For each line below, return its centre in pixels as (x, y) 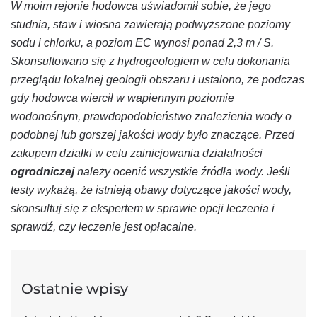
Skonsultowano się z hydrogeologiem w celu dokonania (150, 61)
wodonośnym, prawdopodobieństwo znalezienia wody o (151, 116)
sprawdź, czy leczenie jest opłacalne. (104, 226)
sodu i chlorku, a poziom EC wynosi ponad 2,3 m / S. (142, 42)
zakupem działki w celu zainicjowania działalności (137, 153)
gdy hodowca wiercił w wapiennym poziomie (122, 98)
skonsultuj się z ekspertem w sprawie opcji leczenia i (143, 208)
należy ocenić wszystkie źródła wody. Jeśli (182, 171)
